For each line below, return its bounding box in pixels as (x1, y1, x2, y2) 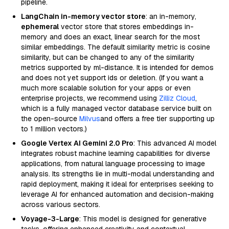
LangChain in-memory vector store (21, 12, 146, 21)
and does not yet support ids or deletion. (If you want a (21, 73, 203, 82)
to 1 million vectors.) (21, 124, 87, 133)
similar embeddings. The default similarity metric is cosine (21, 42, 210, 52)
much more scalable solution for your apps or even (21, 83, 191, 93)
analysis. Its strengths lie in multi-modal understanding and (21, 169, 214, 178)
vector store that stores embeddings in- (59, 22, 194, 31)
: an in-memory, (146, 12, 196, 21)
